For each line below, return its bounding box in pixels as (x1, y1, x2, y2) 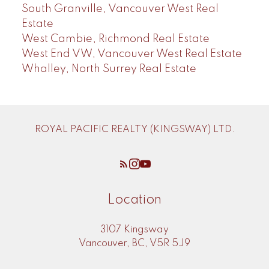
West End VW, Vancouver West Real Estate (21, 48, 242, 59)
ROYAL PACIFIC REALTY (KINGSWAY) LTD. (34, 124, 235, 135)
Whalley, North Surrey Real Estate (21, 63, 196, 74)
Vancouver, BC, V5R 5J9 (79, 238, 190, 249)
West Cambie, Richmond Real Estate (21, 33, 210, 44)
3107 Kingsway (100, 225, 169, 235)
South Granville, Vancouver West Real (21, 3, 219, 14)
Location (107, 193, 162, 207)
